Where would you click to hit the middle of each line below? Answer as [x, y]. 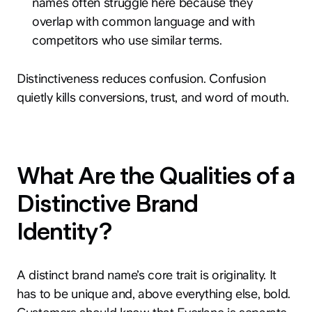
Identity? [64, 231]
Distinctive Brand [107, 203]
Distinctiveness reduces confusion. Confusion [141, 78]
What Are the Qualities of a [156, 175]
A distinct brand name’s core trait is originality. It [147, 274]
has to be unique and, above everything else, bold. [154, 293]
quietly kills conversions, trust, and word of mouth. [153, 97]
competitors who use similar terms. [127, 40]
